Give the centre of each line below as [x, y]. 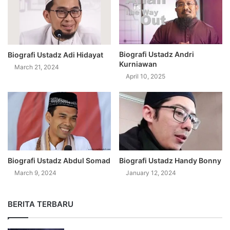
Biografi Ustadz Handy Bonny [170, 160]
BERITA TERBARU [41, 204]
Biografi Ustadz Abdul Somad [59, 160]
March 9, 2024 [35, 172]
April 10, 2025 [146, 76]
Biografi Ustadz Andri [157, 54]
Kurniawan [138, 64]
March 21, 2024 [37, 67]
